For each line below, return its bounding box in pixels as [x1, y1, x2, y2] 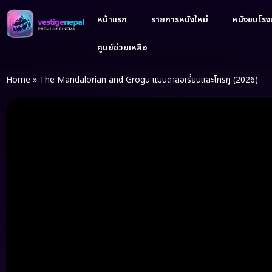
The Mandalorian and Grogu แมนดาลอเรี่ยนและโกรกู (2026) [39, 74, 258, 86]
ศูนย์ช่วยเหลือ [97, 41, 148, 54]
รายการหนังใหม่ [151, 13, 208, 26]
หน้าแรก [97, 13, 127, 26]
